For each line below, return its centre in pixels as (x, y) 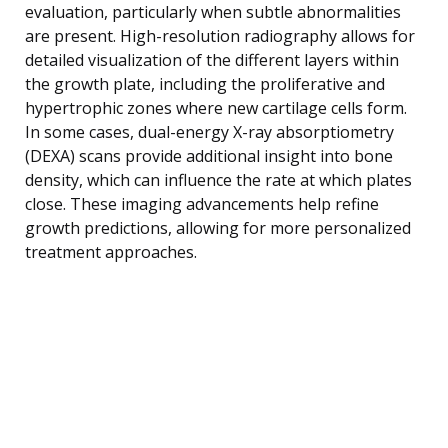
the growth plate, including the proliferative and (205, 83)
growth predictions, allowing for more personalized (218, 227)
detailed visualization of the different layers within (212, 59)
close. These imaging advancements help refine (202, 203)
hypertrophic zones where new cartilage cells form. (216, 107)
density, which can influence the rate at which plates (218, 179)
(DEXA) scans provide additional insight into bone (209, 155)
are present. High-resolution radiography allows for (220, 35)
